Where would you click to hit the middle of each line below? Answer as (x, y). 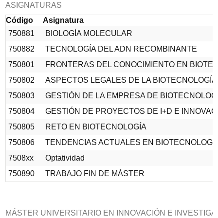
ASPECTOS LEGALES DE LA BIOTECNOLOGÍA (131, 80)
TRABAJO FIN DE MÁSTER (95, 174)
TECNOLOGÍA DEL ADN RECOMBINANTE (121, 49)
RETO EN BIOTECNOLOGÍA (96, 127)
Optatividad (65, 158)
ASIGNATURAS (34, 5)
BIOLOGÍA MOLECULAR (89, 34)
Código (19, 20)
